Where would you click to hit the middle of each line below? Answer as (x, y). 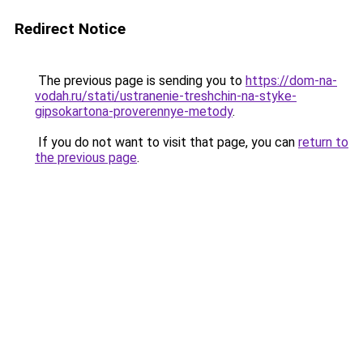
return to (323, 142)
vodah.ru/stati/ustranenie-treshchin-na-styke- (166, 96)
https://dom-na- (291, 81)
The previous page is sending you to (140, 81)
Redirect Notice (70, 29)
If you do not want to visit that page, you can (167, 142)
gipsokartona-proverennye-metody (134, 111)
